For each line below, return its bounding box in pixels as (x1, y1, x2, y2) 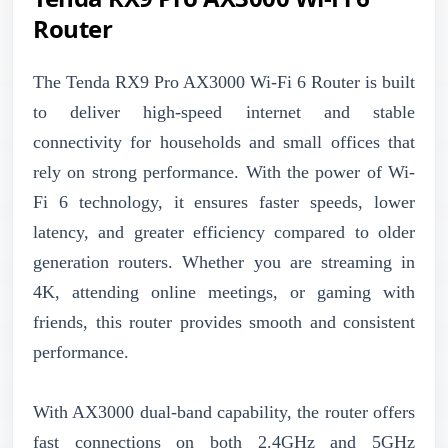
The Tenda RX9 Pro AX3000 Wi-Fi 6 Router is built (33, 71, 415, 92)
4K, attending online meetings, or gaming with (33, 281, 415, 302)
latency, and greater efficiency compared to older (33, 221, 415, 242)
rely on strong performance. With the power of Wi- (33, 161, 415, 182)
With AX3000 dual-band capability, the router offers (33, 401, 415, 422)
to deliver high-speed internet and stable (33, 101, 415, 122)
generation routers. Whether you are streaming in (33, 251, 415, 272)
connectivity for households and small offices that (33, 131, 415, 152)
